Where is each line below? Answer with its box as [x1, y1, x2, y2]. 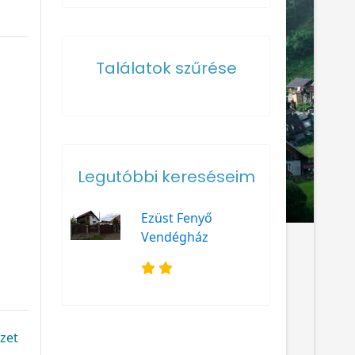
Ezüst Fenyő [141, 208, 213, 227]
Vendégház [141, 227, 209, 246]
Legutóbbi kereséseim [77, 165, 255, 188]
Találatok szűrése [95, 56, 237, 79]
